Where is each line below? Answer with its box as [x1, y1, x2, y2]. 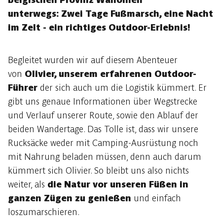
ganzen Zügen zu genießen [8, 193, 134, 203]
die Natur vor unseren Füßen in [47, 179, 188, 189]
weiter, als [8, 179, 47, 189]
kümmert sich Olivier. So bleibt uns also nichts [8, 165, 189, 176]
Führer [8, 82, 40, 93]
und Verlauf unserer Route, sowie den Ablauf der [8, 110, 198, 120]
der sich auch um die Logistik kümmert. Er [40, 82, 207, 93]
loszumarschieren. [8, 207, 81, 217]
